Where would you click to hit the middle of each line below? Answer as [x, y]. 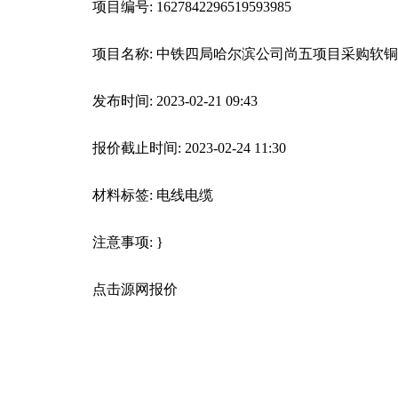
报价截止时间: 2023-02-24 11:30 [189, 148]
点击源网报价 [135, 289]
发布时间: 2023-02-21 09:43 [175, 101]
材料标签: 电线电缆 [153, 195]
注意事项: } [128, 242]
